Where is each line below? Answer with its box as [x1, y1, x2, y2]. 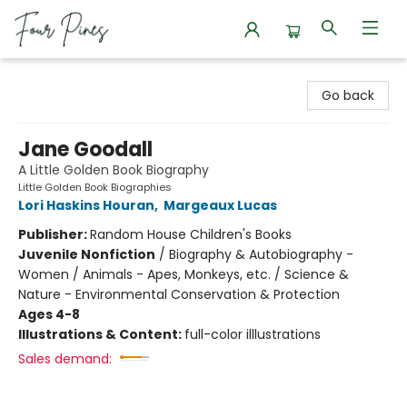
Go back [322, 86, 374, 104]
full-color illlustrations [184, 325, 321, 343]
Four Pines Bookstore [14, 66, 144, 84]
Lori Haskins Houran [18, 196, 154, 214]
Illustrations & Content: [18, 325, 184, 343]
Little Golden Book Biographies [18, 180, 172, 194]
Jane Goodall [18, 135, 153, 164]
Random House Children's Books [90, 225, 292, 243]
